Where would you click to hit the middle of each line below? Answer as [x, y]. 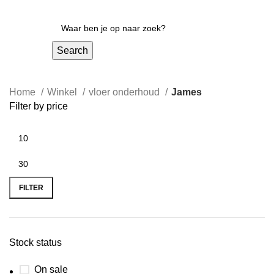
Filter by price [39, 106]
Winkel [63, 92]
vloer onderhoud [125, 92]
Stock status [35, 243]
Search [72, 50]
